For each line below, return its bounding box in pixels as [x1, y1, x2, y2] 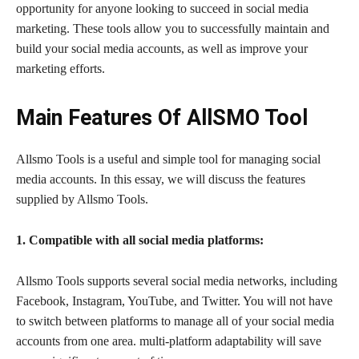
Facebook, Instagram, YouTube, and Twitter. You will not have [16, 293, 333, 308]
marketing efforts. [16, 61, 105, 75]
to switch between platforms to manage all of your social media [16, 313, 334, 328]
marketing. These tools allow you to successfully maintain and [16, 21, 329, 35]
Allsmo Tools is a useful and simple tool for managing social [16, 151, 321, 166]
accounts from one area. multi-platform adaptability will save [16, 333, 321, 348]
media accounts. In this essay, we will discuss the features [16, 171, 305, 186]
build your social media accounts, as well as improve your [16, 41, 308, 55]
